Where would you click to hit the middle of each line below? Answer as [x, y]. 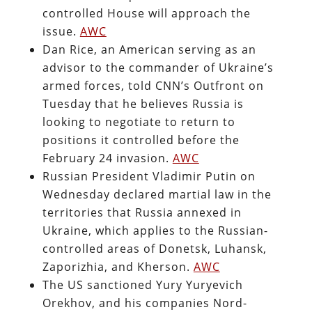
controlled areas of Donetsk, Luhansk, [154, 248]
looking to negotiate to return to [139, 122]
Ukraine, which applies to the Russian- [155, 230]
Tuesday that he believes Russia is [143, 103]
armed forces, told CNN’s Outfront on [153, 85]
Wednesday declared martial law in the [157, 194]
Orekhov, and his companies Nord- [145, 303]
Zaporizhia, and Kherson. [118, 266]
